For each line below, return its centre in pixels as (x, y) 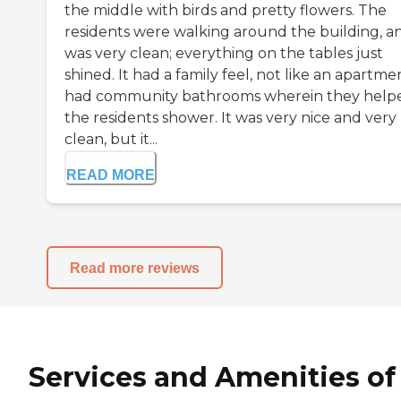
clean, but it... (111, 140)
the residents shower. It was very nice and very (230, 118)
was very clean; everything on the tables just (224, 54)
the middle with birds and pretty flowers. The (226, 11)
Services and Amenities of (212, 378)
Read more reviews (135, 268)
